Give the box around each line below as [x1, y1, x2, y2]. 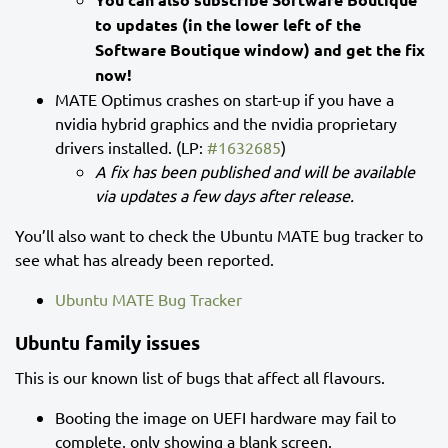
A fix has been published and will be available [95, 160, 415, 181]
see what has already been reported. [15, 248, 274, 269]
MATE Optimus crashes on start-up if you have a [55, 88, 394, 109]
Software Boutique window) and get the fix [95, 38, 425, 60]
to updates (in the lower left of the [95, 13, 361, 35]
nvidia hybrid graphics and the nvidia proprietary [55, 112, 397, 133]
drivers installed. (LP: [55, 136, 207, 157]
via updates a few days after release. [95, 184, 354, 205]
